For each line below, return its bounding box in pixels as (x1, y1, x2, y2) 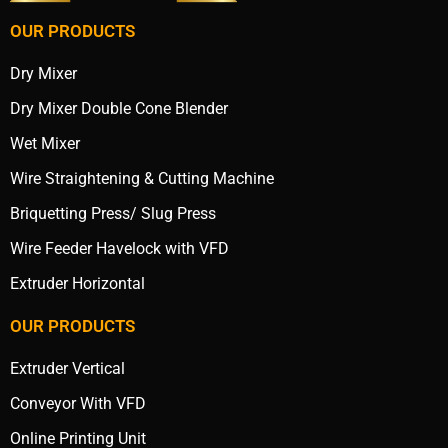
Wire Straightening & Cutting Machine (10, 169, 274, 189)
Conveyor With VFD (10, 394, 146, 414)
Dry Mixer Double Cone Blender (10, 99, 228, 119)
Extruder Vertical (10, 359, 125, 379)
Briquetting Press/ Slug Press (10, 204, 216, 224)
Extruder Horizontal (10, 274, 145, 294)
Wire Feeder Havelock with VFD (10, 239, 229, 259)
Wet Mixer (10, 134, 80, 154)
